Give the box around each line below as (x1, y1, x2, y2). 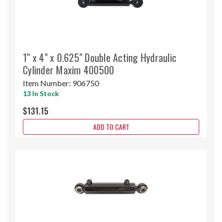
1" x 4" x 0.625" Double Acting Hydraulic (23, 50, 176, 65)
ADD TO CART (93, 121, 129, 132)
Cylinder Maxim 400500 (23, 62, 114, 77)
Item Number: (23, 78, 72, 88)
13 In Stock (23, 89, 59, 98)
